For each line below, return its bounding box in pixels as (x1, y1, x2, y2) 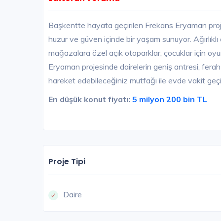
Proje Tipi (48, 156, 85, 168)
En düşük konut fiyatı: (48, 94, 130, 105)
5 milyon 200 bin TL (130, 94, 207, 105)
